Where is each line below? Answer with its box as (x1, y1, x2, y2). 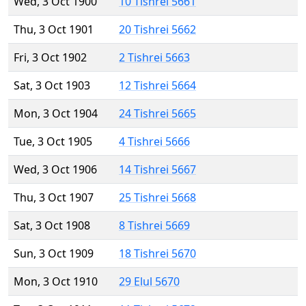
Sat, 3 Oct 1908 (14, 218, 90, 234)
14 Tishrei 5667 (119, 162, 196, 178)
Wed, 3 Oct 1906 (14, 162, 97, 178)
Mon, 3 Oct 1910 (14, 274, 98, 290)
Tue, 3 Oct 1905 (14, 134, 92, 150)
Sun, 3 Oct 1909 (14, 246, 94, 262)
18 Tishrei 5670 (119, 246, 196, 262)
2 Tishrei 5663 (119, 50, 190, 66)
